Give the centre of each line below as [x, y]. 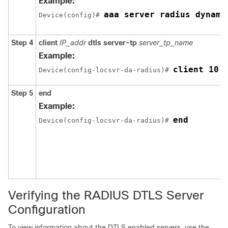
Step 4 [22, 43]
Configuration [47, 209]
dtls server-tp [113, 43]
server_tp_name [166, 43]
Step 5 [22, 93]
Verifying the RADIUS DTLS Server [106, 195]
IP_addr [74, 43]
